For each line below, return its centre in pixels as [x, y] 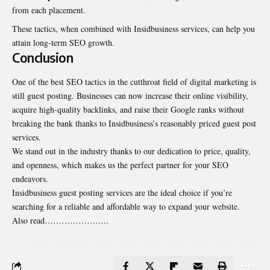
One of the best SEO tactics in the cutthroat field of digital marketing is [134, 81]
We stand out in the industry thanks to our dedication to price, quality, [131, 151]
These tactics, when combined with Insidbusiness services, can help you [133, 29]
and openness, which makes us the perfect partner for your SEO [120, 165]
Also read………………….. [60, 220]
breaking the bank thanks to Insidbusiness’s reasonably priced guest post [134, 123]
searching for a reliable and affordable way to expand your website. [126, 206]
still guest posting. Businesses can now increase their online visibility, [130, 95]
